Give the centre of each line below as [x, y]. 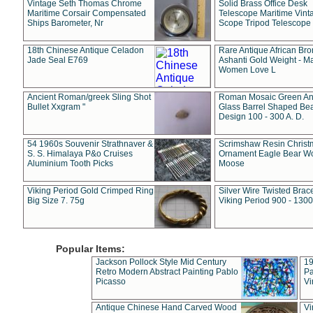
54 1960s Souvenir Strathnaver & [90, 144]
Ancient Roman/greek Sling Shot [89, 97]
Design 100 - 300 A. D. [261, 117]
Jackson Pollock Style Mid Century [161, 262]
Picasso [111, 282]
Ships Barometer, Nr [65, 23]
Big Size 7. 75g [56, 201]
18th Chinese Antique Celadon [86, 50]
